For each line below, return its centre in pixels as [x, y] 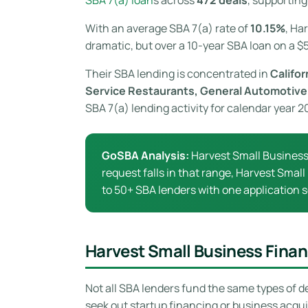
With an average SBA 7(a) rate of [168, 28]
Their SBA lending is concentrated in [178, 73]
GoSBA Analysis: [145, 155]
